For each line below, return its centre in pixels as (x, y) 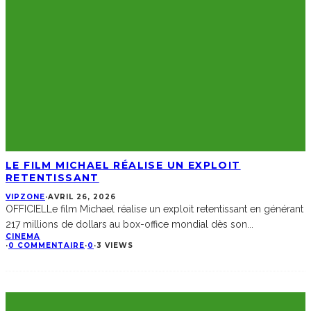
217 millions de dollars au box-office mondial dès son (126, 225)
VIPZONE (25, 197)
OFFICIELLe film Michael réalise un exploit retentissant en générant (154, 209)
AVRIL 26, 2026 (82, 197)
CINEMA (23, 237)
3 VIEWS (115, 246)
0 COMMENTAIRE (47, 246)
